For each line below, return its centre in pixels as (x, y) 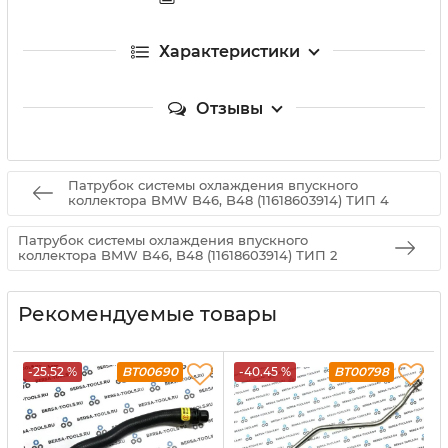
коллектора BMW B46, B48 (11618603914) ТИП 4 (228, 200)
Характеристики (229, 51)
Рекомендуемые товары (147, 313)
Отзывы (229, 108)
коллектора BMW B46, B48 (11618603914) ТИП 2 (177, 255)
